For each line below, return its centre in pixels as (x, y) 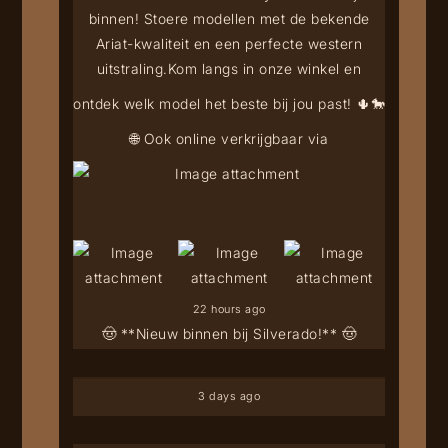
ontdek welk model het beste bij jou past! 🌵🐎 (229, 103)
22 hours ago (229, 308)
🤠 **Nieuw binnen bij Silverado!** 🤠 (229, 333)
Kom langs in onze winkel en (264, 68)
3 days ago (229, 395)
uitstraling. (132, 68)
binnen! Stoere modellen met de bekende (229, 18)
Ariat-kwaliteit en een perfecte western (229, 43)
